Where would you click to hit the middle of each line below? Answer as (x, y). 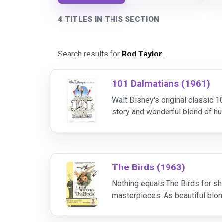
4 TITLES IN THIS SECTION (109, 19)
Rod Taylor (142, 54)
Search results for (90, 54)
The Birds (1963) (149, 167)
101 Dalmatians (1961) (161, 83)
